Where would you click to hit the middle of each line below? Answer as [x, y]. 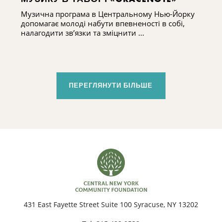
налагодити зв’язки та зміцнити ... [83, 32]
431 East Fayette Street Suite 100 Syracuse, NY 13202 [111, 204]
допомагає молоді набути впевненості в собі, [103, 23]
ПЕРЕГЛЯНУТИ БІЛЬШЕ [111, 85]
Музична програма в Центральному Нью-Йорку [108, 14]
